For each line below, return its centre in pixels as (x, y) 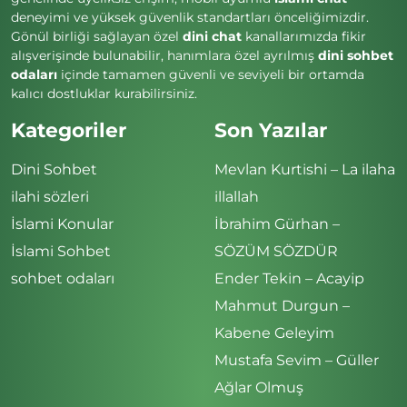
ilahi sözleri (50, 196)
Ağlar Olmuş (259, 387)
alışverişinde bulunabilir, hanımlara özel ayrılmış (164, 55)
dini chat (212, 36)
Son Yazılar (271, 129)
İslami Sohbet (61, 251)
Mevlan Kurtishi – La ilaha (305, 169)
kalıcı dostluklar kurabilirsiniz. (104, 93)
